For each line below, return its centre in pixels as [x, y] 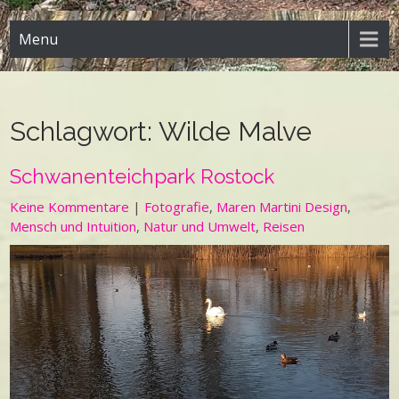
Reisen [284, 226]
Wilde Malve [236, 131]
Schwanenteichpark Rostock [142, 176]
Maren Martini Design [282, 207]
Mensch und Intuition [73, 226]
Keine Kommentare [70, 207]
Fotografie [177, 207]
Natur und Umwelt [200, 226]
